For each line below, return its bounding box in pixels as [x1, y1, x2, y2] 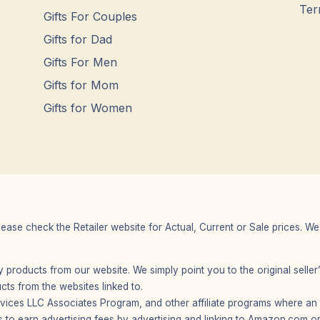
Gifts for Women [44, 101, 133, 115]
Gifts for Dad [44, 32, 113, 46]
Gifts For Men [44, 55, 118, 69]
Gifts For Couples [44, 9, 138, 24]
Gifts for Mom [44, 78, 119, 92]
